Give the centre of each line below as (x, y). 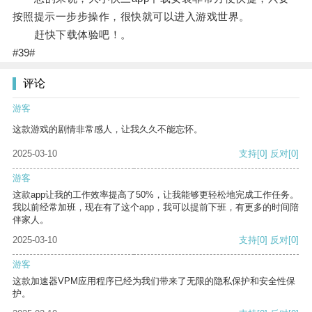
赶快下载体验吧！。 (72, 35)
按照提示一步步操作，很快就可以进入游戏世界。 (131, 17)
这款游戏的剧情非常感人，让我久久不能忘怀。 (108, 130)
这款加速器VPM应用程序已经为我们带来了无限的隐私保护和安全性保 (154, 281)
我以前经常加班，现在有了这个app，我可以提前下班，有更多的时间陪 (156, 208)
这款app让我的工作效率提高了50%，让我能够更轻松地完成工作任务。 (156, 195)
